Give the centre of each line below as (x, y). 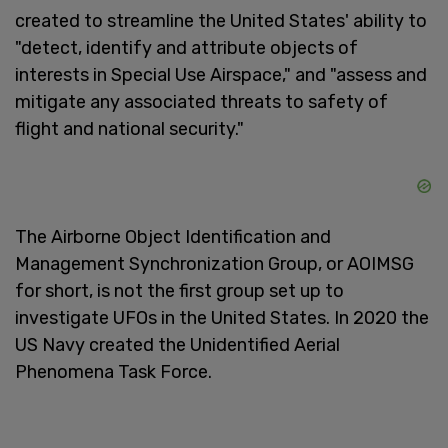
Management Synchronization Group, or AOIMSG (214, 263)
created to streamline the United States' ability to (221, 20)
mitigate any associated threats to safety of (201, 101)
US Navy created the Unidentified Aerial (177, 344)
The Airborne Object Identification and (173, 236)
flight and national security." (129, 128)
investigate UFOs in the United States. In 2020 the (222, 317)
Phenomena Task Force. (113, 371)
